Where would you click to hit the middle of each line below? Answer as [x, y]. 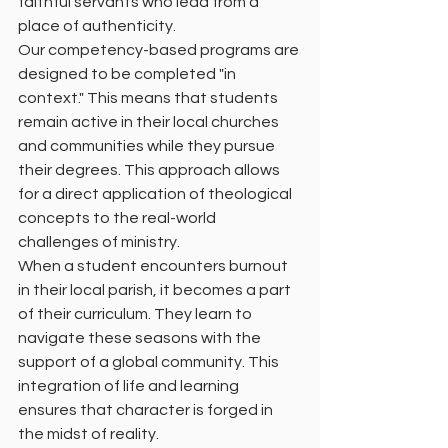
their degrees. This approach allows [150, 170]
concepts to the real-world [118, 218]
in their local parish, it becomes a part [156, 290]
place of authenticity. [97, 26]
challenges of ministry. [99, 242]
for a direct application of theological [156, 194]
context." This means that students [149, 98]
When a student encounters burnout [154, 266]
